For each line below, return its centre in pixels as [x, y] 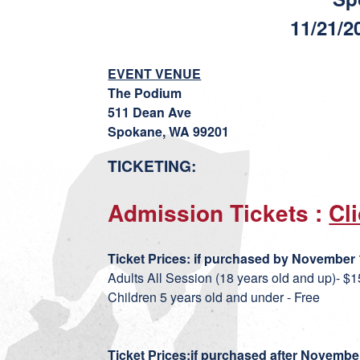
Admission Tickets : [219, 213]
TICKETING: [152, 166]
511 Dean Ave [150, 112]
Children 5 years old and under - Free [216, 297]
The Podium [145, 93]
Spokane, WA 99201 [169, 131]
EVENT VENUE [155, 74]
